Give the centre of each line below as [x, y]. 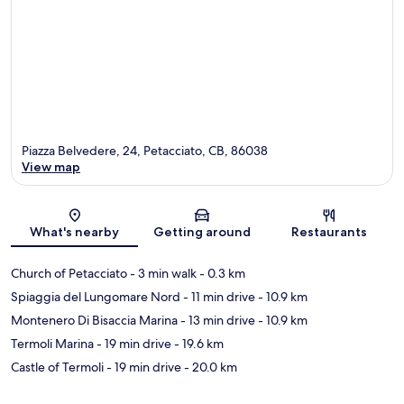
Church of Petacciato [69, 274]
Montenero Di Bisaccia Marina [94, 321]
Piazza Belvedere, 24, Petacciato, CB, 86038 [145, 151]
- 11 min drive [218, 297]
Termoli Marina [52, 344]
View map [51, 167]
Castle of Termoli [57, 367]
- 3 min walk [162, 274]
